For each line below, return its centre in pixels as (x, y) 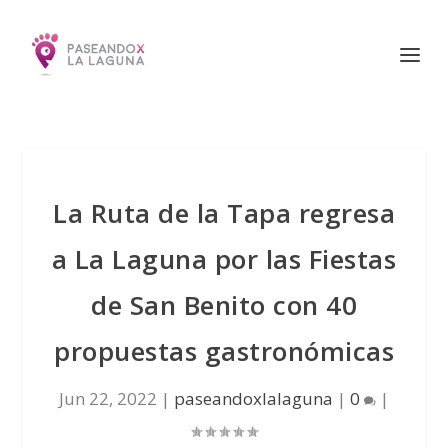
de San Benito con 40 (224, 305)
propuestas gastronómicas (224, 351)
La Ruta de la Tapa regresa (224, 213)
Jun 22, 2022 (108, 398)
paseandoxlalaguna (253, 398)
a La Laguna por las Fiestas (224, 259)
